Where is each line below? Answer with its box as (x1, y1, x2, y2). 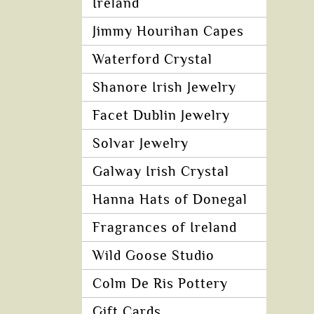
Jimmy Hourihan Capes (93, 24, 244, 39)
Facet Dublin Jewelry (93, 108, 230, 123)
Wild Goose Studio (93, 248, 214, 264)
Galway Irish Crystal (93, 164, 229, 179)
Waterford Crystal (93, 52, 212, 67)
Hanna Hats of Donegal (93, 192, 247, 207)
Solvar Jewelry (93, 136, 189, 151)
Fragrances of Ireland (93, 220, 237, 235)
